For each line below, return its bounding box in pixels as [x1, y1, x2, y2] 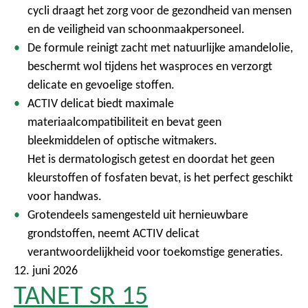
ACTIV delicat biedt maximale [27, 96, 174, 111]
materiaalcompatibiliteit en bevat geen [27, 114, 221, 129]
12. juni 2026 [14, 263, 78, 278]
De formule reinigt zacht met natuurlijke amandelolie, [27, 40, 293, 55]
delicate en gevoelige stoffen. [27, 77, 175, 92]
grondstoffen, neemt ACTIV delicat [27, 225, 199, 241]
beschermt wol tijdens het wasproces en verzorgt [27, 58, 272, 74]
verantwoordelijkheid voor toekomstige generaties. [27, 244, 283, 259]
